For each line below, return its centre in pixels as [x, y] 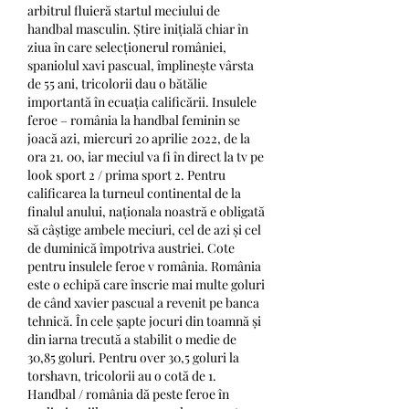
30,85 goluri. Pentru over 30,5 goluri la [133, 357]
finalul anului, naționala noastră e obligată [146, 211]
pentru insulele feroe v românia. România [144, 266]
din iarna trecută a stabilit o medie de [132, 339]
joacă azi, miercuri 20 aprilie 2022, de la [139, 138]
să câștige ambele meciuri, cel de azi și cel [144, 229]
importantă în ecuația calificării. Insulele [142, 101]
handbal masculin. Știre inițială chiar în [138, 28]
